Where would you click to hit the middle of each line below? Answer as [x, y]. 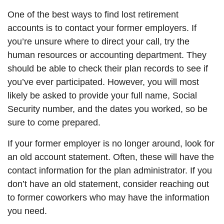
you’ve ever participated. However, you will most [103, 82]
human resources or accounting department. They [107, 55]
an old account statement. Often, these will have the [111, 157]
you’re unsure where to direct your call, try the [98, 42]
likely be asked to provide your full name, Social [102, 96]
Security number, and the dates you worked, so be [107, 109]
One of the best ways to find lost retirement [93, 15]
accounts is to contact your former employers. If [102, 28]
